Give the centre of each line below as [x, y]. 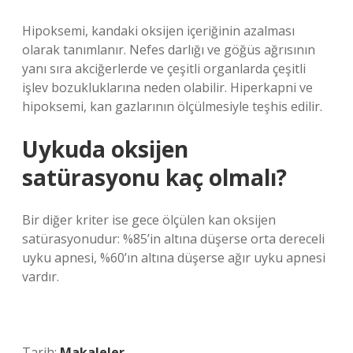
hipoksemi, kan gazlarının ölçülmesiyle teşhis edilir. [172, 106]
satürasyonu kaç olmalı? [154, 177]
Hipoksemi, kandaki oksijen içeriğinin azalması [158, 31]
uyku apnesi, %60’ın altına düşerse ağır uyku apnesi [174, 258]
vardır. [41, 277]
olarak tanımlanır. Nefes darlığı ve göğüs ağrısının [169, 50]
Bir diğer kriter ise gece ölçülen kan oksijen [149, 220]
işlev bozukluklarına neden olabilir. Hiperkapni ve [167, 87]
